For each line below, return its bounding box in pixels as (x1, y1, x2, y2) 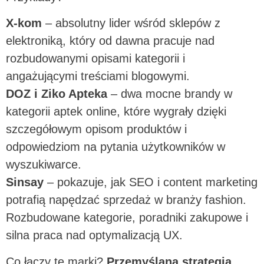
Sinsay (6, 176, 44, 189)
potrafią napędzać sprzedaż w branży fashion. (6, 193, 246, 207)
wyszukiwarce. (6, 158, 85, 171)
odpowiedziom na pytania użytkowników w (6, 140, 225, 154)
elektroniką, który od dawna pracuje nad (6, 34, 214, 48)
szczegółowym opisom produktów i (6, 123, 187, 136)
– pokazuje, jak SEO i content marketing (44, 176, 258, 189)
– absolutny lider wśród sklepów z (42, 16, 220, 30)
